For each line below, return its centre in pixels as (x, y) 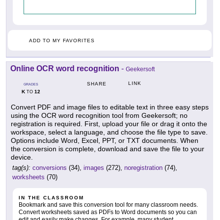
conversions (50, 167)
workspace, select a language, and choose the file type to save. (109, 132)
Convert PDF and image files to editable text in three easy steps (110, 107)
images (94, 167)
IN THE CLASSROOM (51, 197)
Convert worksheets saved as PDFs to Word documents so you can (108, 212)
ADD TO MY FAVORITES (62, 40)
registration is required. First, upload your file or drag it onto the (109, 124)
